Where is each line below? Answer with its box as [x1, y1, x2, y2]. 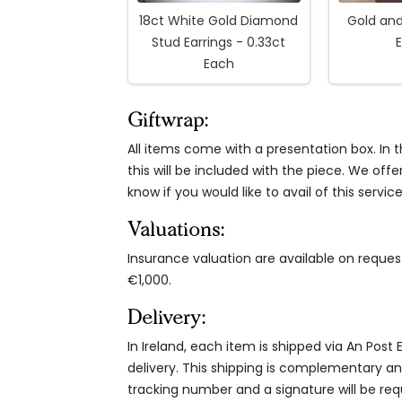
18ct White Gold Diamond [139, 12, 299, 31]
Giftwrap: [127, 108, 208, 133]
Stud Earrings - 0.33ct [152, 33, 286, 52]
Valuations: [127, 217, 224, 242]
